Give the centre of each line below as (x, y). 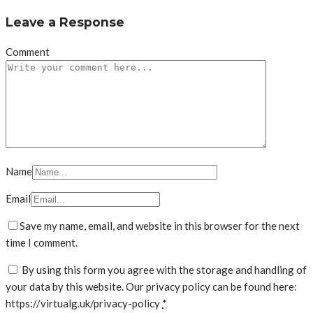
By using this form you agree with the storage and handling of (164, 270)
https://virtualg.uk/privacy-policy (84, 304)
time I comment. (42, 243)
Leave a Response (65, 22)
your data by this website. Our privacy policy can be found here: (151, 287)
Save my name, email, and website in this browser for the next (160, 226)
